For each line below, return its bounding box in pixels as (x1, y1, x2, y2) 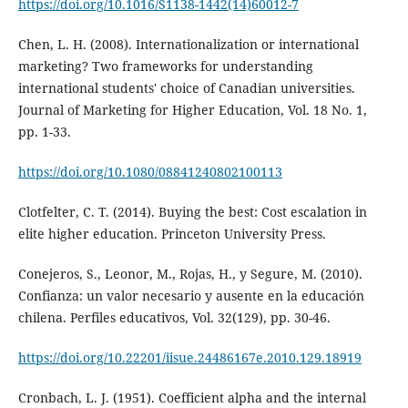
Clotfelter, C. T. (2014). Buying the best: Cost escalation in (17, 202, 367, 220)
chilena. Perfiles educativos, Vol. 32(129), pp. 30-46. (17, 308, 331, 326)
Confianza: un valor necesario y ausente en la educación (17, 286, 364, 304)
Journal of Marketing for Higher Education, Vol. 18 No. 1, (17, 100, 367, 118)
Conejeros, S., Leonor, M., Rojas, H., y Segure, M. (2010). (17, 264, 362, 282)
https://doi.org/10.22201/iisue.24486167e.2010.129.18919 (17, 348, 362, 366)
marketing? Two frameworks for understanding (17, 56, 313, 75)
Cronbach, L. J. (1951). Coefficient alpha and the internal (17, 388, 366, 406)
